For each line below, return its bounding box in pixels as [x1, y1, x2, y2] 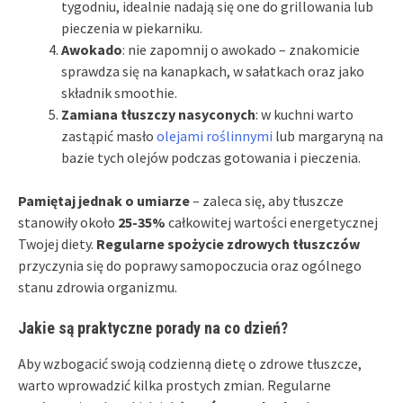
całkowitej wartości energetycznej [166, 212, 378, 231]
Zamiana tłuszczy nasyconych [61, 104, 255, 123]
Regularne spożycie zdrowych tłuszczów [96, 234, 360, 253]
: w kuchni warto [255, 104, 354, 123]
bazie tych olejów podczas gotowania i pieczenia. [61, 148, 361, 166]
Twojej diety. [18, 234, 96, 253]
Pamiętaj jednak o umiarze [18, 191, 190, 210]
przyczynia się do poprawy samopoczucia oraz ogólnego [18, 255, 362, 274]
